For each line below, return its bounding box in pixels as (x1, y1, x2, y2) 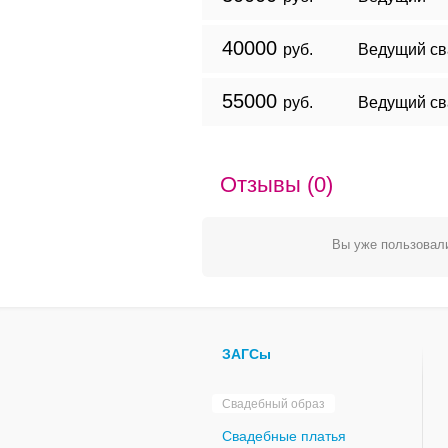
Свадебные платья (222, 427, 346, 444)
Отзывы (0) (220, 171, 333, 197)
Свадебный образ (222, 396, 325, 411)
